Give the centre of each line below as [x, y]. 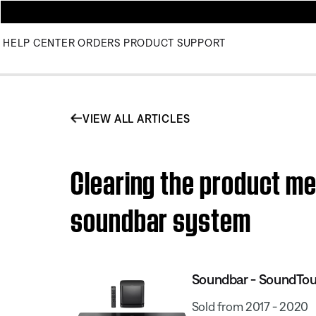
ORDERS [99, 43]
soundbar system [161, 217]
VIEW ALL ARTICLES [136, 118]
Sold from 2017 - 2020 [250, 306]
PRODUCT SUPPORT [174, 43]
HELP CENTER [39, 43]
